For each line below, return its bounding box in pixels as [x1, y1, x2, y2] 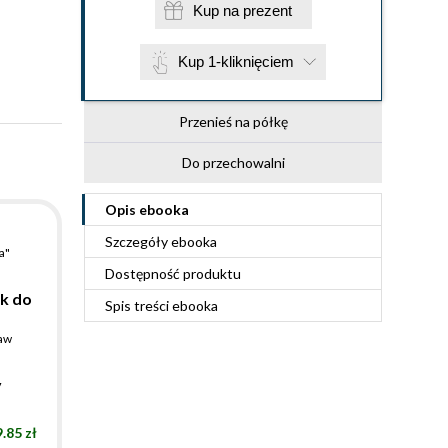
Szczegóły [105, 233, 171, 250]
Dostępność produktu [105, 265, 241, 282]
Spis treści [105, 297, 172, 314]
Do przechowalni [181, 154, 285, 171]
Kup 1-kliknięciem [178, 53, 294, 70]
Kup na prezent [242, 2, 292, 19]
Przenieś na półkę [178, 113, 288, 130]
